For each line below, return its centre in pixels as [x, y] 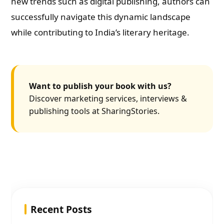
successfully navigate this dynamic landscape [101, 17]
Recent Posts [61, 209]
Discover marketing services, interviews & [108, 98]
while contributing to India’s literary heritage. [100, 32]
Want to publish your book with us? [100, 86]
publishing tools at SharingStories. [94, 111]
